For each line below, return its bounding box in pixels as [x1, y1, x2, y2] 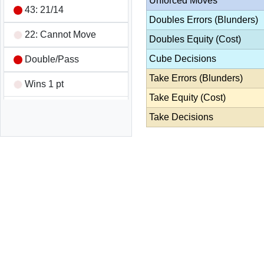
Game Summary [23, 103, 93, 113]
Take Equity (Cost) [149, 93, 226, 103]
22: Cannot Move [22, 29, 96, 39]
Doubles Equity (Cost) [149, 34, 241, 44]
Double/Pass [22, 54, 79, 64]
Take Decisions [149, 112, 213, 122]
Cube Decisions [149, 54, 216, 64]
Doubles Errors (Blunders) [149, 15, 258, 25]
